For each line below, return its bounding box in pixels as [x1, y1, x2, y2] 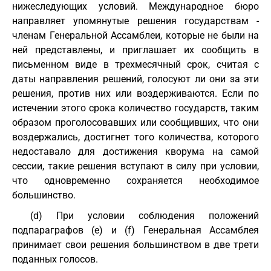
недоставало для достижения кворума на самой [12, 146, 259, 157]
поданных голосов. [12, 253, 98, 265]
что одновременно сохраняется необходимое [12, 175, 259, 186]
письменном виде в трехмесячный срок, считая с [12, 59, 259, 70]
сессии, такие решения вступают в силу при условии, [12, 160, 259, 172]
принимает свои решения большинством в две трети [12, 239, 259, 250]
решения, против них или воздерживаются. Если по [12, 88, 259, 99]
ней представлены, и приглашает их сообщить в [12, 44, 259, 56]
